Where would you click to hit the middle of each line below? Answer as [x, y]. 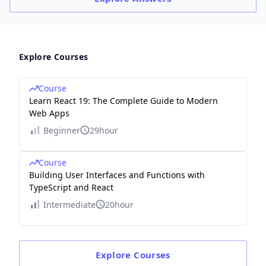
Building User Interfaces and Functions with [117, 175]
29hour [104, 130]
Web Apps [49, 113]
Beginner [62, 130]
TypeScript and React [71, 187]
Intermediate [69, 204]
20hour [119, 204]
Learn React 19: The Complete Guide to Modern [123, 100]
